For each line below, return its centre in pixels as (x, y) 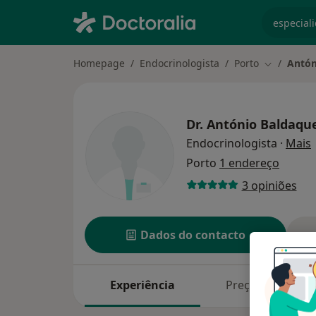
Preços (244, 285)
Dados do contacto (193, 235)
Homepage (99, 63)
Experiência (143, 285)
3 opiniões (269, 185)
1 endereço (249, 163)
